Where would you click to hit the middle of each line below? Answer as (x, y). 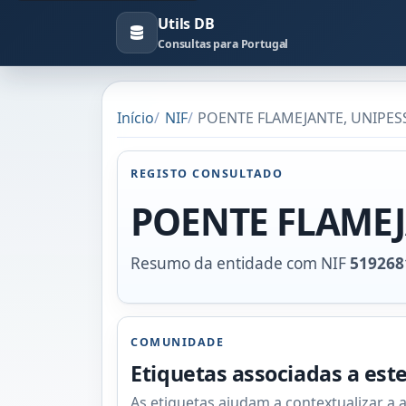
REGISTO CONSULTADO (207, 173)
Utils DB (186, 24)
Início (135, 117)
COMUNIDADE (178, 343)
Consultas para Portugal (223, 44)
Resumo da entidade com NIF (241, 263)
